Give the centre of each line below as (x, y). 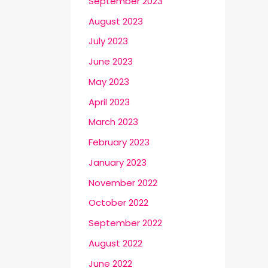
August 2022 (115, 243)
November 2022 (123, 182)
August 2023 (116, 21)
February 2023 (119, 142)
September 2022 (125, 223)
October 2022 (118, 203)
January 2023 (118, 162)
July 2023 (108, 41)
